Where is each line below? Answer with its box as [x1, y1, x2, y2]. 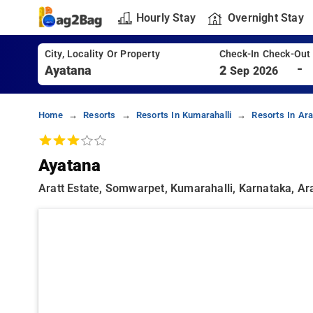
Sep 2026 [229, 64, 279, 78]
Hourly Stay [136, 10, 196, 24]
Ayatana [38, 156, 101, 175]
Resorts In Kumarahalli [136, 110, 232, 120]
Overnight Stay [227, 10, 304, 24]
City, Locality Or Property [44, 48, 160, 60]
